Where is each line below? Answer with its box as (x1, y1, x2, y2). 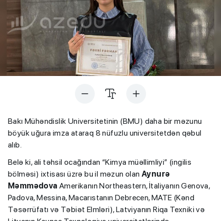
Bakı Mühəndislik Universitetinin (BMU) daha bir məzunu (8, 116, 202, 126)
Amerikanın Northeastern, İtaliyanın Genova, (57, 181, 210, 191)
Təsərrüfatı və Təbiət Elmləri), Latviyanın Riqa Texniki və (8, 205, 205, 215)
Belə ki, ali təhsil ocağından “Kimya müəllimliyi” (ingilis (8, 157, 192, 167)
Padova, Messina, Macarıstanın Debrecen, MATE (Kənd (8, 193, 194, 203)
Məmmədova (8, 181, 58, 191)
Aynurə (142, 169, 170, 179)
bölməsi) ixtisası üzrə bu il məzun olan (8, 169, 142, 179)
